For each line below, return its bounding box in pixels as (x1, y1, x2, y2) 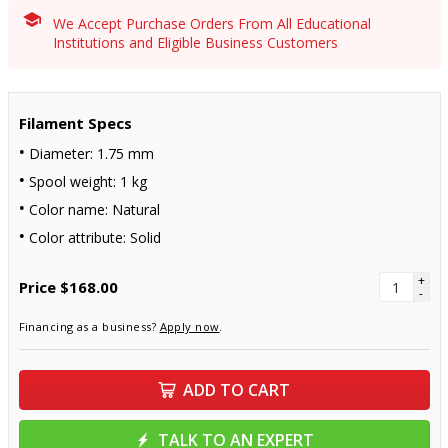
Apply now (159, 319, 220, 334)
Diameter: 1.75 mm (28, 144, 154, 163)
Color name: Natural (28, 200, 160, 219)
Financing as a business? (18, 319, 160, 334)
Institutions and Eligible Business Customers (52, 33, 338, 52)
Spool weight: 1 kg (28, 172, 147, 191)
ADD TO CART (183, 379, 290, 401)
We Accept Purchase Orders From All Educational (52, 14, 371, 33)
